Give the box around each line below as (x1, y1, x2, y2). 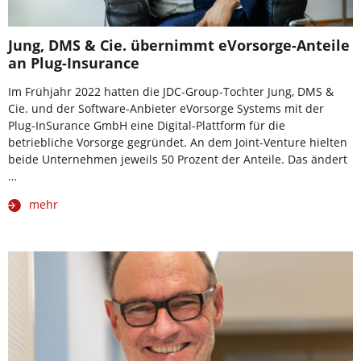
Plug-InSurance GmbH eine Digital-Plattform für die (8, 118, 285, 134)
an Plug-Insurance (8, 53, 139, 73)
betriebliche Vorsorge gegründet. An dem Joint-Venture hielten (8, 135, 347, 151)
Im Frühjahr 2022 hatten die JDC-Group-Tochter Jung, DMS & (8, 84, 334, 100)
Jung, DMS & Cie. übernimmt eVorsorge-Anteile (8, 35, 350, 56)
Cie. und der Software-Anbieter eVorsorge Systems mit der (8, 101, 324, 117)
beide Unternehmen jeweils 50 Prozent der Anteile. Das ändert (8, 151, 347, 168)
